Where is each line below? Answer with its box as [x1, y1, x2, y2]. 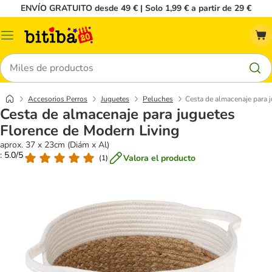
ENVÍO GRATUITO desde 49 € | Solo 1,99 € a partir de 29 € [21, 2, 251, 14]
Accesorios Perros [28, 94, 87, 104]
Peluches [143, 94, 173, 104]
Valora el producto [123, 152, 195, 164]
